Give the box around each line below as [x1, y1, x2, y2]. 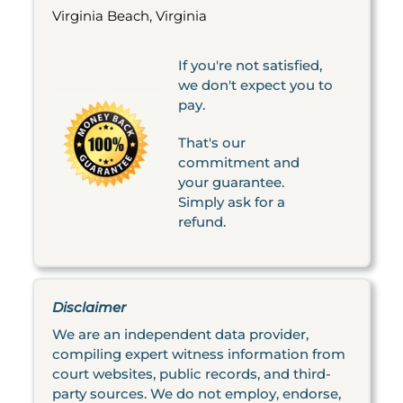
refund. [178, 213, 226, 230]
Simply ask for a [178, 193, 285, 210]
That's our [178, 134, 246, 151]
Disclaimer [52, 299, 126, 316]
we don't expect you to [178, 76, 333, 94]
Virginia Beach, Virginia [52, 7, 207, 24]
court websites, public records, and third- [52, 365, 331, 382]
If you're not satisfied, [178, 57, 322, 74]
